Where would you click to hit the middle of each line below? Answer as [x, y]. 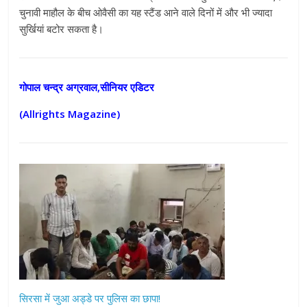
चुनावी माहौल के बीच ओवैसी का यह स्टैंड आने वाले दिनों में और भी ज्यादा [146, 12]
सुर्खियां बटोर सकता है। [62, 28]
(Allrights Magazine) [70, 113]
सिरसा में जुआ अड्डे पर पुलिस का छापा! [90, 298]
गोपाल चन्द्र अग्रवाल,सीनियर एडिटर [87, 87]
